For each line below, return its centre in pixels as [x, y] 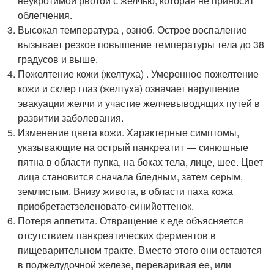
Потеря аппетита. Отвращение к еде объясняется [131, 220]
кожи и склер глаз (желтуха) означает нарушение [129, 88]
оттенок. [176, 206]
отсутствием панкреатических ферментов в [117, 235]
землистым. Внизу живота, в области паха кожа [126, 191]
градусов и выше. [58, 59]
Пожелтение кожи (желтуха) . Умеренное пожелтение [139, 74]
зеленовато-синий [116, 206]
